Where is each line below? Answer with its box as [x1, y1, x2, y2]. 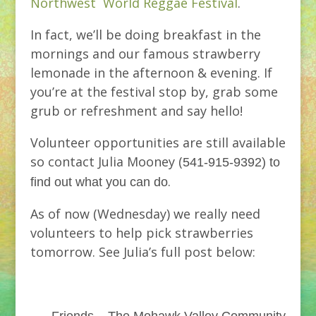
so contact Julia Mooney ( [30, 153, 183, 170]
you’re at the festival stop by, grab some [30, 83, 278, 100]
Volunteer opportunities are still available [30, 134, 286, 151]
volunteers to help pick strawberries [30, 224, 253, 241]
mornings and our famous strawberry [30, 45, 260, 62]
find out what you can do [30, 175, 168, 189]
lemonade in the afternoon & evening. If [30, 64, 272, 81]
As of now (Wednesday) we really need [30, 205, 260, 222]
